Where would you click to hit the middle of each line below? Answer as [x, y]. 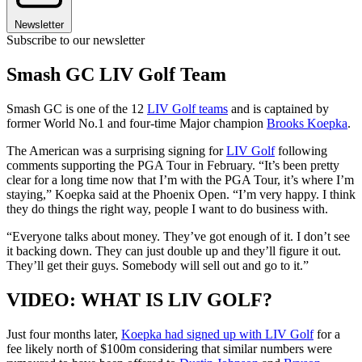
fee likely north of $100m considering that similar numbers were [169, 348]
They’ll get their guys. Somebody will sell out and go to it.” [158, 265]
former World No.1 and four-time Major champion [137, 123]
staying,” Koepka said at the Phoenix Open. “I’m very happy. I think [181, 194]
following [301, 150]
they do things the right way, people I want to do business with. [167, 208]
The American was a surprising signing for [116, 150]
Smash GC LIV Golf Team [116, 74]
